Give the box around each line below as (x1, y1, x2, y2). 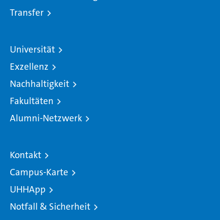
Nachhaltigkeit (10, 78, 69, 90)
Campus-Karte (10, 166, 68, 179)
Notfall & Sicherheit (10, 200, 90, 213)
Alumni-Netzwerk (10, 112, 82, 125)
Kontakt (10, 149, 41, 162)
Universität (10, 43, 55, 56)
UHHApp (10, 183, 46, 196)
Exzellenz (10, 60, 49, 73)
